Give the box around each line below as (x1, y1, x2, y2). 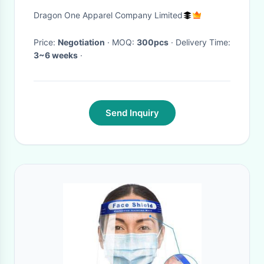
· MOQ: (112, 37, 137, 47)
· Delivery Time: (176, 37, 230, 47)
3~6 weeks (34, 50, 78, 60)
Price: (34, 37, 58, 47)
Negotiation (58, 37, 105, 47)
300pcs (137, 37, 169, 47)
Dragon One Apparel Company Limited (34, 10, 183, 20)
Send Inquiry (105, 107, 159, 118)
